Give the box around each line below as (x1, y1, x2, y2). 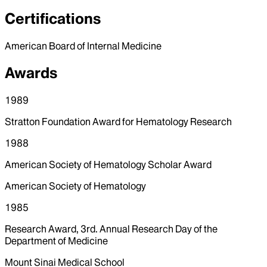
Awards (5, 63, 57, 82)
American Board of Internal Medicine (5, 39, 162, 52)
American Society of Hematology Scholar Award (5, 158, 212, 170)
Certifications (5, 9, 101, 28)
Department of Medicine (5, 234, 108, 247)
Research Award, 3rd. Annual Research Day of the (5, 222, 218, 235)
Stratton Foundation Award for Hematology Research (5, 115, 232, 128)
